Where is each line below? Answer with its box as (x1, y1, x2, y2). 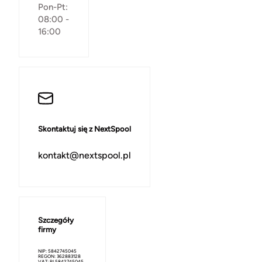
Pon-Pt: (38, 2, 68, 12)
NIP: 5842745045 (38, 248, 77, 254)
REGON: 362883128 (38, 253, 81, 259)
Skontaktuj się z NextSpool (38, 125, 131, 133)
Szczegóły (38, 216, 74, 225)
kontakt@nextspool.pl (38, 150, 131, 161)
